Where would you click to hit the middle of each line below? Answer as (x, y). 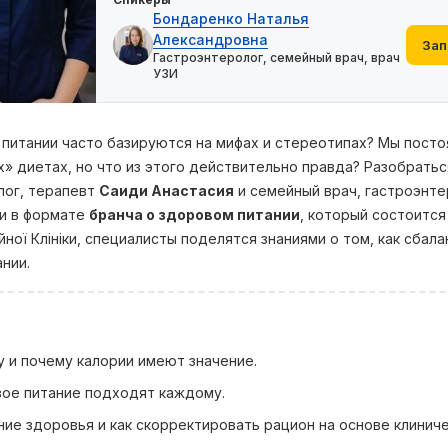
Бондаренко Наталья (231, 18)
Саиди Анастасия (166, 190)
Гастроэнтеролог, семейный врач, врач (276, 57)
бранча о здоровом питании (194, 214)
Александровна (210, 39)
